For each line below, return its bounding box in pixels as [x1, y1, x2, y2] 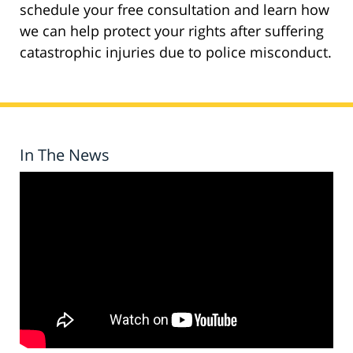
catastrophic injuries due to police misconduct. [20, 43, 332, 62]
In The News [20, 144, 110, 166]
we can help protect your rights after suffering [20, 21, 324, 41]
